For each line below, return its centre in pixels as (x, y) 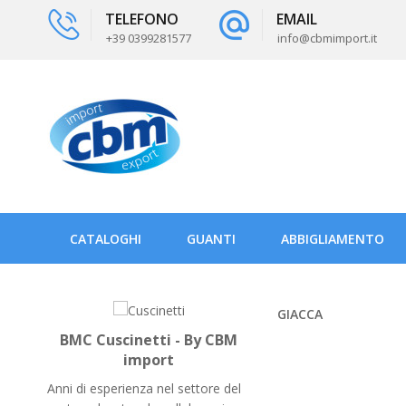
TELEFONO (142, 19)
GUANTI (211, 239)
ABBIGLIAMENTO (333, 239)
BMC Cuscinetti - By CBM (149, 340)
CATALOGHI (106, 239)
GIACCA (300, 314)
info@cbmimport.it (327, 38)
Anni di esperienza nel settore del (144, 389)
